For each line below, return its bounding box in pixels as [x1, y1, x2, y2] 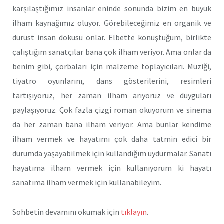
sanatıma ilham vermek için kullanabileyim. [12, 177, 161, 188]
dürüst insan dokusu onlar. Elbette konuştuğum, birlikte [12, 32, 211, 43]
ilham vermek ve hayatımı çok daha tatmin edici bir [12, 134, 211, 144]
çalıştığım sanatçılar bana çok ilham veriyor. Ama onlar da [12, 47, 211, 57]
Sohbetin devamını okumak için [12, 207, 121, 217]
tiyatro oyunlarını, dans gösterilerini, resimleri [12, 76, 211, 86]
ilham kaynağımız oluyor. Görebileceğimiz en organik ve [12, 18, 211, 28]
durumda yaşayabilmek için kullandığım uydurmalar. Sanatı [12, 148, 211, 159]
